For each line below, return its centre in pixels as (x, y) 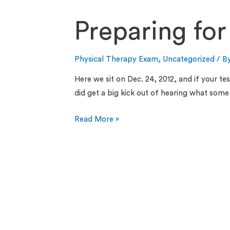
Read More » (97, 120)
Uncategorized (189, 60)
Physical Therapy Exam (117, 60)
